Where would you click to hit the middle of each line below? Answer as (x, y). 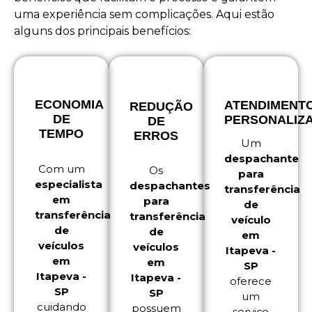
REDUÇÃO (161, 107)
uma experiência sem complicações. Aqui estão (144, 15)
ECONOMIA (69, 105)
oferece (251, 281)
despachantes (170, 186)
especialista (69, 185)
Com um (61, 169)
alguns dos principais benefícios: (102, 31)
